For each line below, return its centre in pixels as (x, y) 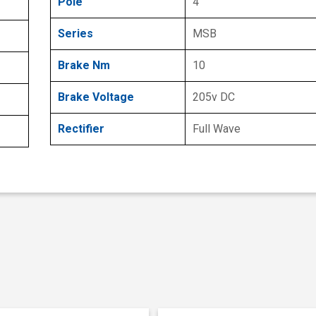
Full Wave (217, 128)
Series (75, 33)
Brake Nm (84, 65)
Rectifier (81, 128)
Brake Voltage (96, 97)
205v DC (214, 97)
